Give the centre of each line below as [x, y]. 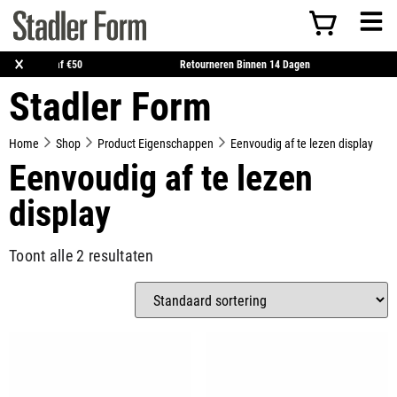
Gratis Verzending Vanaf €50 [65, 64]
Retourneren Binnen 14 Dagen [291, 64]
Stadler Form [110, 105]
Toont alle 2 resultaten [81, 255]
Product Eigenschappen [156, 143]
